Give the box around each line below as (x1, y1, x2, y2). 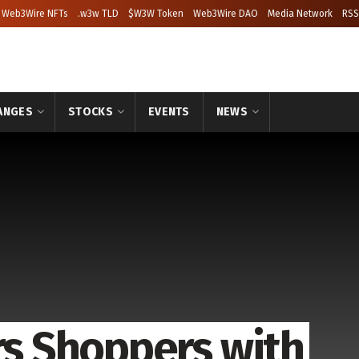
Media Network (268, 8, 333, 19)
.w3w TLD (78, 8, 119, 19)
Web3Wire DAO (193, 8, 258, 19)
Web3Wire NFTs (2, 8, 68, 19)
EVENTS (148, 105, 190, 119)
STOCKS (68, 105, 113, 119)
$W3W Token (128, 8, 184, 19)
